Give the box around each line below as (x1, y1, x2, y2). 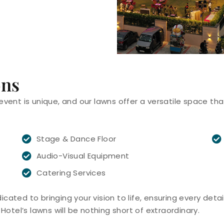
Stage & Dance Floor (36, 133, 116, 144)
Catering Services (36, 167, 106, 178)
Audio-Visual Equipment (36, 150, 129, 161)
